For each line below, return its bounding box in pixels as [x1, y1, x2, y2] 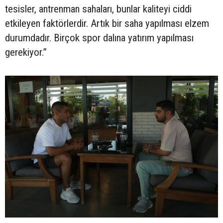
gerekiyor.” [5, 46, 47, 58]
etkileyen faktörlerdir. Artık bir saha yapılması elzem [5, 17, 209, 29]
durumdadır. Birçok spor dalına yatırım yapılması [5, 31, 194, 44]
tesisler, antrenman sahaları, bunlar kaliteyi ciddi [5, 2, 192, 15]
